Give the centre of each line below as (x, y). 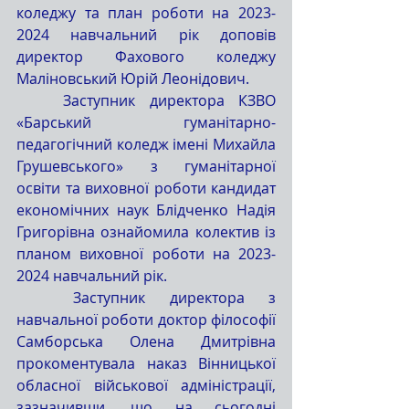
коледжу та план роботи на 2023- (146, 13)
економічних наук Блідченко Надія (146, 210)
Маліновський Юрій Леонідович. (133, 79)
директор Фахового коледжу (146, 57)
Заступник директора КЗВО (40, 100)
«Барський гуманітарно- (146, 122)
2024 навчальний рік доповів (146, 35)
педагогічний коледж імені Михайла (146, 144)
